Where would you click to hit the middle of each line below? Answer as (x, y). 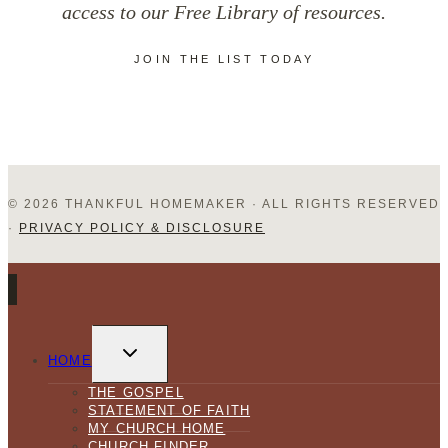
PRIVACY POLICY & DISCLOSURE (142, 227)
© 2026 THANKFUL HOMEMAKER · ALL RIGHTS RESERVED (224, 203)
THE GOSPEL (136, 393)
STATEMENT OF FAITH (169, 411)
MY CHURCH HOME (157, 429)
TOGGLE (150, 346)
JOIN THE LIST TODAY (224, 58)
